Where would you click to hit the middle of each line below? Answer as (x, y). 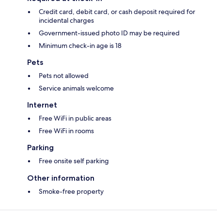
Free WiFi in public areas (75, 118)
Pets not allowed (64, 76)
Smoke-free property (71, 192)
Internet (42, 105)
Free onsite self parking (74, 161)
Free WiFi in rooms (66, 131)
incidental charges (66, 21)
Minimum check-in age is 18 (80, 46)
